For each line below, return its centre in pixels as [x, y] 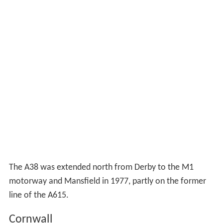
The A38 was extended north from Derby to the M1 [101, 168]
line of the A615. [39, 196]
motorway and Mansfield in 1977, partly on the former [107, 182]
